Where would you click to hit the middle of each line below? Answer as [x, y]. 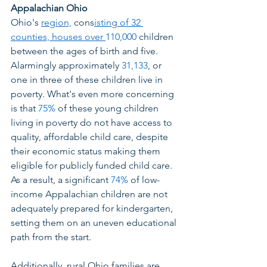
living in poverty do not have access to [93, 123]
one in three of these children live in [88, 80]
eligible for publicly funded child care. [93, 166]
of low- [144, 180]
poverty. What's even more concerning [94, 94]
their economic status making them [87, 151]
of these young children [108, 108]
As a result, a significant [61, 180]
